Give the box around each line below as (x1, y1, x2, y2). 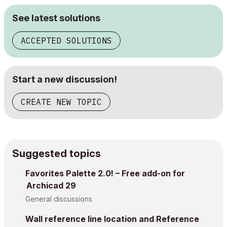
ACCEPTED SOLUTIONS (21, 35, 112, 46)
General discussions (25, 195, 92, 203)
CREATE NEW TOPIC (21, 97, 102, 107)
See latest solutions (12, 13, 100, 23)
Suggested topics (12, 147, 101, 160)
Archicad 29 (26, 180, 76, 191)
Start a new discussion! (12, 74, 117, 85)
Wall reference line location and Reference (25, 214, 199, 224)
